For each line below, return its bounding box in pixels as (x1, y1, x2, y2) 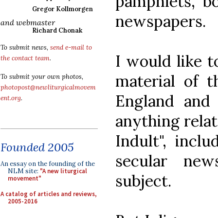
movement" (8, 174, 41, 182)
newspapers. (115, 11, 206, 31)
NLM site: (8, 167, 40, 175)
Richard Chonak (32, 26, 82, 35)
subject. (115, 170, 171, 191)
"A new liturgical (40, 167, 87, 175)
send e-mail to (50, 43, 92, 52)
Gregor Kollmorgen (32, 5, 93, 13)
